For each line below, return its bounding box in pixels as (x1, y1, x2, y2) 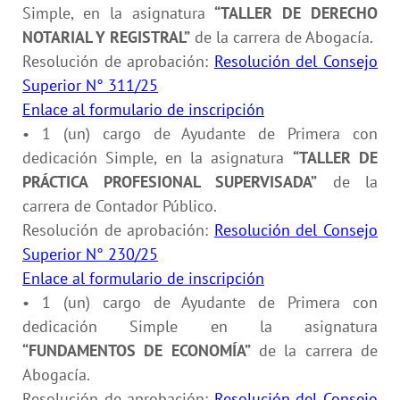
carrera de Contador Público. (22, 195, 217, 216)
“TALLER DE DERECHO (214, 2, 379, 23)
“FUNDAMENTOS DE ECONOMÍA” (22, 339, 251, 361)
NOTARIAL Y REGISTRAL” (22, 26, 190, 47)
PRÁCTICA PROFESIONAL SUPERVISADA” (22, 171, 317, 192)
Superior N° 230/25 (22, 243, 158, 264)
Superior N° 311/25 (22, 74, 158, 96)
